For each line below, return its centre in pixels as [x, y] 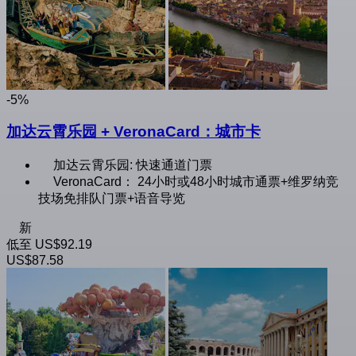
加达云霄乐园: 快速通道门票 [133, 165]
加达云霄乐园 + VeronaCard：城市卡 [133, 132]
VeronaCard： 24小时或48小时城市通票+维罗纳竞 [196, 182]
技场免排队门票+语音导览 [112, 199]
